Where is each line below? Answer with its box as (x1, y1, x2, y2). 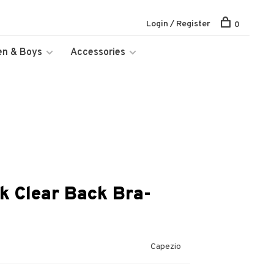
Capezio (150, 242, 181, 252)
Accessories (70, 46, 125, 59)
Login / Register (146, 19, 210, 29)
